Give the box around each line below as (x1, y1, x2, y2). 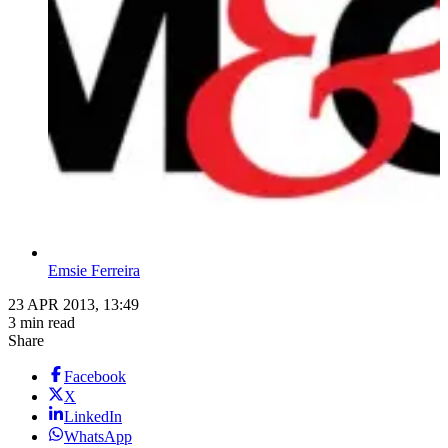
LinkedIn (64, 408, 122, 426)
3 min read (8, 314, 75, 332)
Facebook (64, 368, 126, 386)
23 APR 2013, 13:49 (8, 296, 139, 314)
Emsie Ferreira (48, 262, 140, 280)
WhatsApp (64, 428, 132, 446)
